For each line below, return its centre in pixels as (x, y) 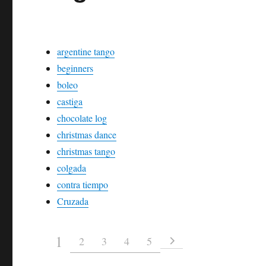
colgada (72, 168)
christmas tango (86, 151)
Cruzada (73, 201)
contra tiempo (83, 185)
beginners (75, 68)
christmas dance (87, 135)
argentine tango (86, 52)
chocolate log (82, 118)
